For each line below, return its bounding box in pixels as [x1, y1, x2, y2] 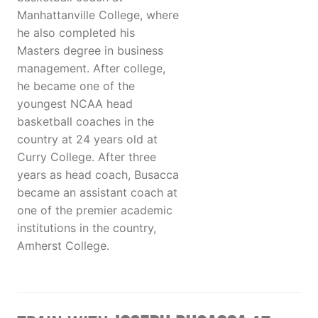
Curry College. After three [17, 150, 156, 165]
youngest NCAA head [17, 97, 133, 111]
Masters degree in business [17, 43, 163, 58]
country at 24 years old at [17, 132, 158, 147]
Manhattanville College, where [17, 8, 179, 23]
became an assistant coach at [17, 185, 177, 200]
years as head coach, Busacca [17, 168, 179, 182]
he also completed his [17, 26, 135, 40]
